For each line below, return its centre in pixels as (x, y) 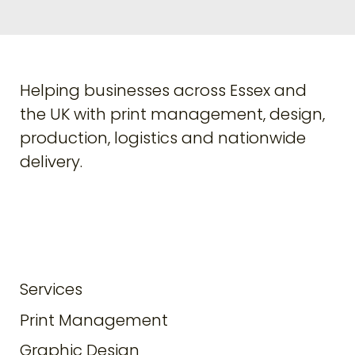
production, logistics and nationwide (163, 137)
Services (52, 290)
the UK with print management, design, (173, 114)
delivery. (52, 161)
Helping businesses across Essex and (164, 90)
